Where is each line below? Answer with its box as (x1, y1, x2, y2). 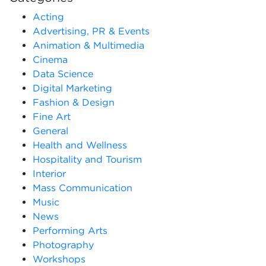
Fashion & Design (33, 96, 115, 107)
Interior (33, 167, 66, 179)
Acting (33, 11, 64, 22)
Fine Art (33, 110, 71, 122)
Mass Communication (33, 182, 132, 193)
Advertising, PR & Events (33, 25, 150, 36)
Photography (33, 239, 94, 250)
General (33, 125, 68, 136)
